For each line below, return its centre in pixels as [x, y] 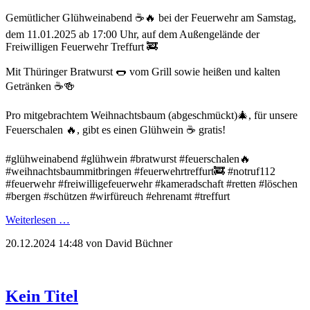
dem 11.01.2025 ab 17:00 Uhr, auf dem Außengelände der [133, 34]
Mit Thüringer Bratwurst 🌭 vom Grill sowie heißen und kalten [143, 71]
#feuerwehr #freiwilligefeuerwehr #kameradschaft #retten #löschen [152, 183]
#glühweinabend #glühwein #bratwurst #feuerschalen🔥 [128, 158]
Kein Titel [42, 296]
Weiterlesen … [38, 219]
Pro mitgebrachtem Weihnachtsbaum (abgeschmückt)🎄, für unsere [152, 115]
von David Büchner [128, 243]
